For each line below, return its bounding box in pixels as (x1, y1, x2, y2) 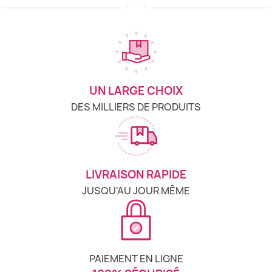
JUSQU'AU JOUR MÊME (82, 184, 190, 198)
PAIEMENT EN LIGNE (89, 252, 183, 266)
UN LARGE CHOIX (89, 83, 183, 99)
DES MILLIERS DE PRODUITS (71, 100, 201, 114)
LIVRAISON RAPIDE (86, 167, 186, 183)
